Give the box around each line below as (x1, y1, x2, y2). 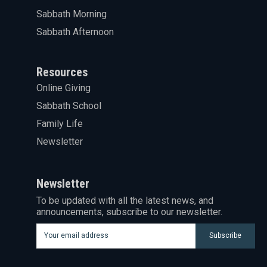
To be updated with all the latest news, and (36, 194, 213, 206)
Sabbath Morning (36, 8, 107, 20)
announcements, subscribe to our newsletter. (36, 206, 222, 218)
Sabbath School (36, 100, 101, 111)
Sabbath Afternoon (36, 26, 114, 38)
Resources (36, 64, 88, 79)
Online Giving (36, 82, 91, 94)
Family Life (36, 117, 83, 129)
